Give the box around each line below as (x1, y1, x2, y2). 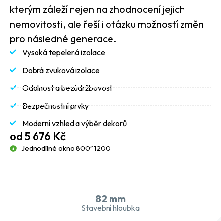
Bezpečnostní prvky (22, 100, 89, 110)
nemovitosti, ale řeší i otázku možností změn (10, 17, 204, 30)
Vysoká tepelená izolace (22, 47, 106, 57)
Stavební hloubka (81, 202, 140, 213)
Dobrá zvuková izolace (22, 65, 100, 75)
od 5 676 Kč (10, 129, 66, 143)
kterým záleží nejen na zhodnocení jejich (10, 2, 185, 15)
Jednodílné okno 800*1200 (21, 143, 110, 153)
